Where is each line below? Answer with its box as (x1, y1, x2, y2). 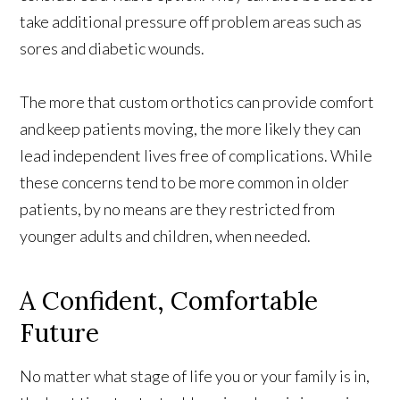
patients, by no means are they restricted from (20, 198, 336, 219)
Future (20, 316, 100, 349)
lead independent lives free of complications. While (20, 145, 373, 165)
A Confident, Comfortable (20, 284, 319, 317)
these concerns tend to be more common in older (20, 171, 350, 192)
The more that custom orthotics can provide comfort (20, 91, 375, 112)
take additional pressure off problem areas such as (20, 11, 362, 31)
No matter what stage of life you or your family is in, (20, 365, 371, 386)
